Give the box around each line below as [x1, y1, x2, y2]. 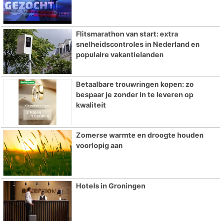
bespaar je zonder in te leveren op [75, 90, 193, 99]
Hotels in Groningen [75, 182, 146, 190]
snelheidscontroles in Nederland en [75, 39, 200, 48]
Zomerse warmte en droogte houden [75, 131, 204, 140]
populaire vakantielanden [75, 50, 164, 59]
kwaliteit [75, 101, 106, 110]
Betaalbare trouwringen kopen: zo [75, 80, 194, 89]
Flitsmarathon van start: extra [75, 29, 178, 38]
